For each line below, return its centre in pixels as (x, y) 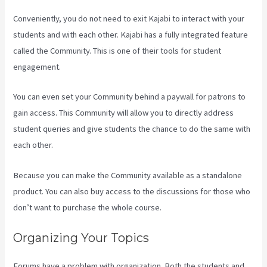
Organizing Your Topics (81, 237)
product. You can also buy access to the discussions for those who (132, 191)
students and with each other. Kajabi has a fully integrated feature (131, 34)
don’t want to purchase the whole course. (88, 207)
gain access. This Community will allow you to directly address (124, 113)
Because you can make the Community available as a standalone (128, 175)
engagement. (37, 66)
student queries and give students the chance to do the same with (132, 129)
